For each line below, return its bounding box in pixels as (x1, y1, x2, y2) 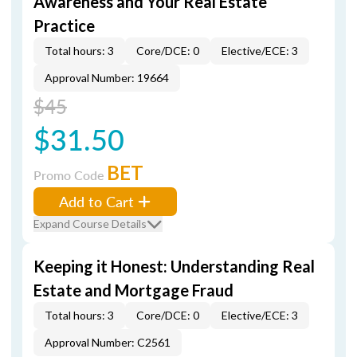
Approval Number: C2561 (45, 335, 171, 349)
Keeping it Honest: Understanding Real (33, 257, 315, 276)
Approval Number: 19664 (45, 71, 169, 84)
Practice (33, 16, 95, 35)
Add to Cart (59, 191, 134, 211)
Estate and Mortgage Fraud (33, 280, 233, 300)
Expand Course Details (33, 217, 147, 230)
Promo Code (33, 166, 107, 184)
